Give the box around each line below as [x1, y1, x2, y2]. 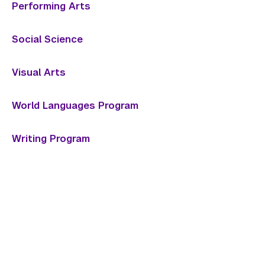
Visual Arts [12, 66, 66, 79]
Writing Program [12, 132, 90, 145]
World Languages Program [12, 99, 138, 112]
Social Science [12, 33, 83, 46]
